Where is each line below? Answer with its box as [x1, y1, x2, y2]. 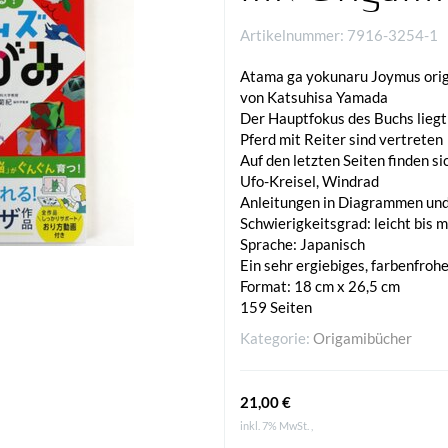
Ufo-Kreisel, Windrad [240, 172, 379, 191]
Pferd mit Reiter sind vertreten [240, 130, 443, 149]
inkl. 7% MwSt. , [240, 419, 313, 433]
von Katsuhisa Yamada [240, 88, 388, 107]
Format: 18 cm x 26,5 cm [240, 277, 400, 296]
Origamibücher [313, 329, 412, 348]
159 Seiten [240, 298, 312, 317]
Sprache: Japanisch [240, 235, 365, 254]
